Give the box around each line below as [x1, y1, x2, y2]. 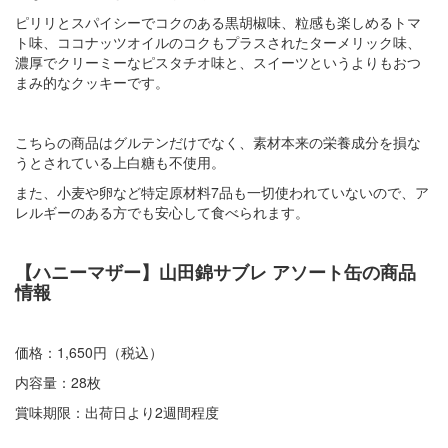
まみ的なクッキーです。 [15, 72, 169, 93]
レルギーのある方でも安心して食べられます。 [15, 202, 309, 223]
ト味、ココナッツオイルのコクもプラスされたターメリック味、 [15, 32, 421, 53]
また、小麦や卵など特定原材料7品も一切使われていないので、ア [15, 182, 429, 203]
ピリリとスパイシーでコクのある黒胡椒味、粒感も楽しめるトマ [15, 12, 421, 33]
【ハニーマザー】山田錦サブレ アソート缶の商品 [15, 259, 416, 286]
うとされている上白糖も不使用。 [15, 152, 225, 173]
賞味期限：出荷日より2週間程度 [15, 402, 219, 423]
